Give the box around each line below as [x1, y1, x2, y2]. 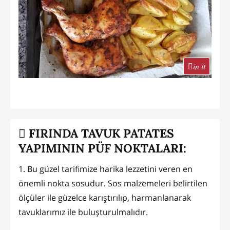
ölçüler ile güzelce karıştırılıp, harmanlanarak [18, 191, 191, 203]
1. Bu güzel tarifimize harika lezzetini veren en [18, 163, 193, 175]
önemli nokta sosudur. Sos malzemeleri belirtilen [18, 177, 207, 189]
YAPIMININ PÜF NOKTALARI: [18, 141, 186, 156]
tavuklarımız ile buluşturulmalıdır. [18, 206, 148, 218]
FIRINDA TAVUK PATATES [26, 126, 174, 141]
